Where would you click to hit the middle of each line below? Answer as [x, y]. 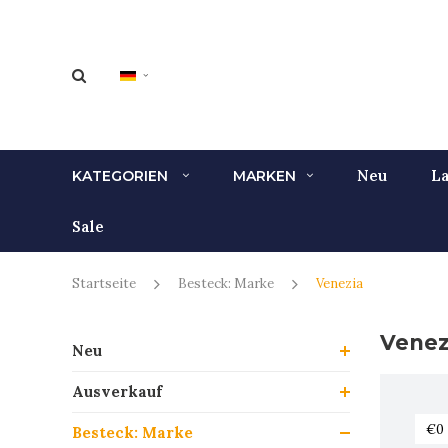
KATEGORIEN [122, 175]
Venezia [339, 283]
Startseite [104, 283]
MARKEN [264, 175]
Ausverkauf [117, 391]
